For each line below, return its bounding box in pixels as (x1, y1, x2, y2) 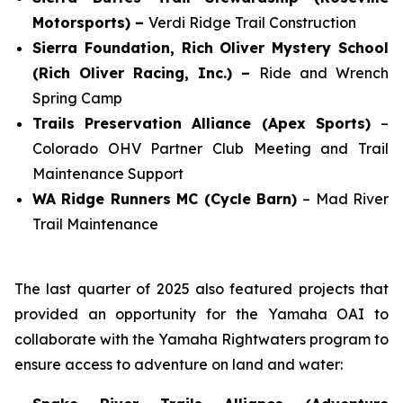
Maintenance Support (32, 165, 184, 183)
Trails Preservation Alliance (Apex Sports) (32, 114, 381, 132)
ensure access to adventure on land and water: (14, 355, 343, 373)
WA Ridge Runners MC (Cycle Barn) (32, 190, 303, 208)
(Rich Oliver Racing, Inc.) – (32, 64, 259, 82)
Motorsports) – (32, 13, 148, 31)
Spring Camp (32, 89, 122, 107)
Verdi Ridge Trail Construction (148, 13, 356, 31)
